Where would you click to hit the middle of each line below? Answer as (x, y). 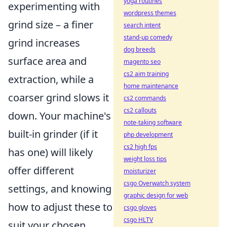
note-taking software (153, 122)
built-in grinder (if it (53, 134)
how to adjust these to (60, 207)
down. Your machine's (60, 116)
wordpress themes (150, 13)
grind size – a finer (51, 24)
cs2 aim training (146, 74)
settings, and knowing (60, 188)
